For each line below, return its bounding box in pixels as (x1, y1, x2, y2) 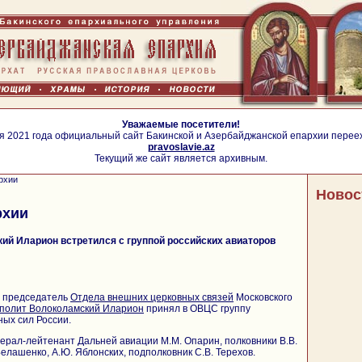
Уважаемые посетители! (122, 119, 240, 130)
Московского (234, 291, 293, 303)
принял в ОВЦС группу (144, 302, 250, 314)
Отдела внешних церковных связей (70, 291, 234, 303)
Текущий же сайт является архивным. (95, 153, 267, 164)
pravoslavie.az (147, 141, 215, 153)
